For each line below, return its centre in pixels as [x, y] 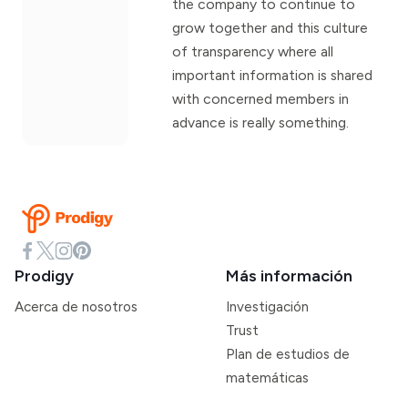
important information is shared [273, 76]
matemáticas [267, 378]
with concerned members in [261, 99]
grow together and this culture [270, 28]
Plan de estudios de [288, 355]
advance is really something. [261, 123]
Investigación [267, 307]
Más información [289, 276]
